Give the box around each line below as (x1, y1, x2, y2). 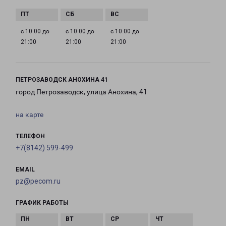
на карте (16, 110, 43, 119)
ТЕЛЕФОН (16, 133, 45, 140)
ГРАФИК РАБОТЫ (16, 199, 69, 207)
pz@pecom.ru (16, 177, 61, 186)
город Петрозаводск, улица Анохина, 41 (16, 88, 147, 96)
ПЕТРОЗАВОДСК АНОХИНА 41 (16, 76, 108, 84)
